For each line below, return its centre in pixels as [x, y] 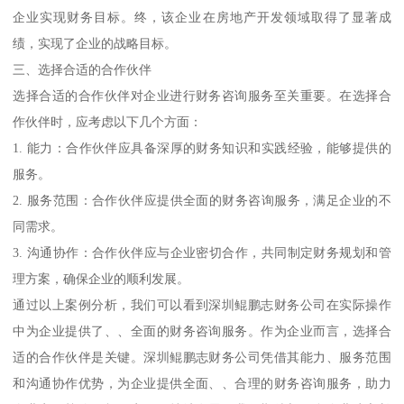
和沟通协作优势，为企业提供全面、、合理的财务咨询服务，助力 [202, 384]
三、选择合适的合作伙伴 [83, 70]
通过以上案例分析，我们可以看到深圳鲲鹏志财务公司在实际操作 [202, 305]
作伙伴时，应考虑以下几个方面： [108, 122]
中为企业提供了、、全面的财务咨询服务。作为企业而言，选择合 [202, 331]
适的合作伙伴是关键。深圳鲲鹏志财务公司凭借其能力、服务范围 [202, 358]
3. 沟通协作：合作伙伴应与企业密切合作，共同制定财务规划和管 [202, 253]
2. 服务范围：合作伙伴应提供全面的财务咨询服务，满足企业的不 [202, 201]
